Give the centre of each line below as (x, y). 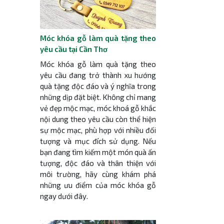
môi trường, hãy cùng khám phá (98, 174)
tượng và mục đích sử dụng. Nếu (98, 141)
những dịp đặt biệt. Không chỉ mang (98, 97)
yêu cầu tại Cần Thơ (73, 49)
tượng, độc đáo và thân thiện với (98, 163)
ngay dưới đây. (64, 196)
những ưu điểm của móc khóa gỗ (98, 185)
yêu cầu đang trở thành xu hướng (98, 75)
